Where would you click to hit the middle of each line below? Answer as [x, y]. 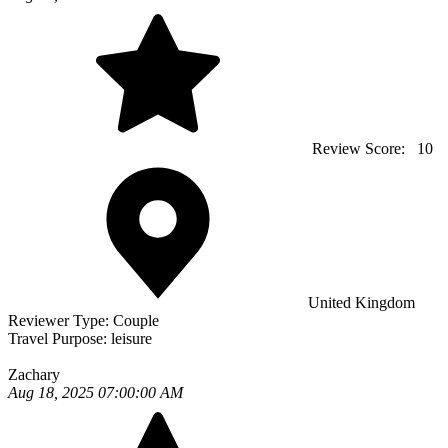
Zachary [34, 375]
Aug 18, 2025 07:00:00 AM [95, 393]
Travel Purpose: [59, 339]
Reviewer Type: [60, 321]
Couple [136, 321]
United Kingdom [361, 303]
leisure [131, 339]
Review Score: [360, 149]
